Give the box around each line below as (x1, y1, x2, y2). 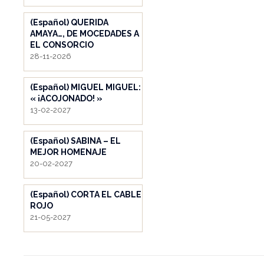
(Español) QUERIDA (30, 17, 108, 27)
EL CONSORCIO (30, 39, 94, 49)
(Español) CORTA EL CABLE (30, 189, 141, 199)
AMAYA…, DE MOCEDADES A (30, 28, 139, 38)
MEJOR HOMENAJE (30, 147, 107, 157)
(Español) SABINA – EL (30, 136, 121, 146)
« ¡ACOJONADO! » (30, 93, 103, 103)
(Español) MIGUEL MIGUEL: (30, 82, 141, 92)
